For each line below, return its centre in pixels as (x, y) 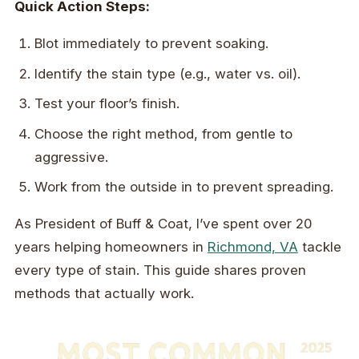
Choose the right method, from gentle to (164, 133)
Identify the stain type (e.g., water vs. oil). (168, 73)
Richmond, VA (253, 247)
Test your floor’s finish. (107, 104)
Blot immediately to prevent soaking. (152, 44)
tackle (320, 247)
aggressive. (72, 157)
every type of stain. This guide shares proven (160, 270)
